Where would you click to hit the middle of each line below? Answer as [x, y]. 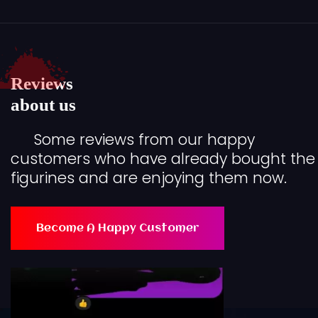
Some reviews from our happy [144, 140]
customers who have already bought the [163, 159]
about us [43, 105]
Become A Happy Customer [117, 228]
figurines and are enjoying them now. [149, 178]
